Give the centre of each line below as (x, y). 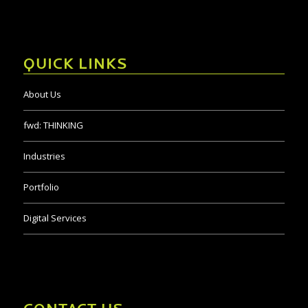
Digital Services (55, 218)
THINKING (62, 125)
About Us (42, 94)
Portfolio (41, 187)
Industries (44, 156)
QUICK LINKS (75, 65)
